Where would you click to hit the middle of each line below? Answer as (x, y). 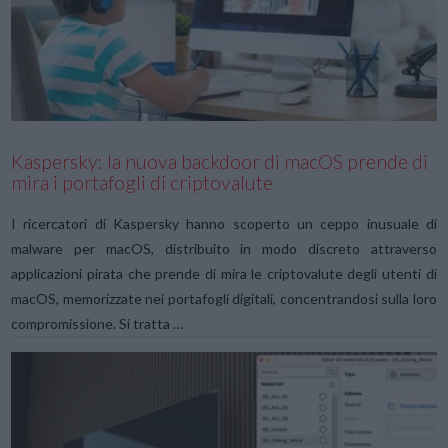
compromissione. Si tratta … (97, 323)
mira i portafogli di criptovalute (142, 182)
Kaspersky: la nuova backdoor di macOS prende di (220, 161)
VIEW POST (224, 48)
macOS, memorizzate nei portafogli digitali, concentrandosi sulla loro (224, 298)
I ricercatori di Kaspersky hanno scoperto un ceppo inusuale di (224, 223)
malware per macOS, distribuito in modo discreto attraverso (224, 248)
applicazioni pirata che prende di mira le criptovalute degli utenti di (224, 273)
